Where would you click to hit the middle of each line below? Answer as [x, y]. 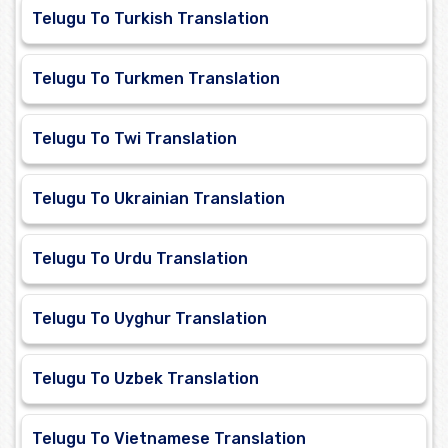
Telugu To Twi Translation [134, 139]
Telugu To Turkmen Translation [156, 79]
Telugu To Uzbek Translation [145, 379]
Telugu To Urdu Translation [140, 259]
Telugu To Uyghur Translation [149, 319]
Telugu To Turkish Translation [150, 19]
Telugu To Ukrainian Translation [158, 199]
